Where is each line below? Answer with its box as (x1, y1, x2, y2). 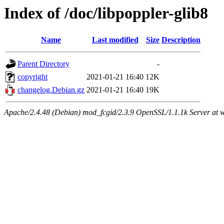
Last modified (91, 35, 138, 44)
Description (161, 35, 200, 44)
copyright (17, 72, 47, 81)
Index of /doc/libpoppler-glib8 (4, 4, 208, 22)
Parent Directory (17, 59, 69, 68)
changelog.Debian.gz (17, 85, 84, 94)
